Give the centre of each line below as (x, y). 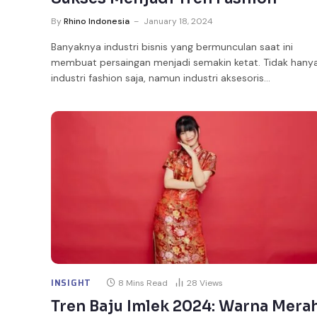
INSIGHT (71, 282)
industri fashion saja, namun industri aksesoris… (161, 77)
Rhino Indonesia (97, 21)
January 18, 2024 (178, 21)
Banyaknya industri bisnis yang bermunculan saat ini (172, 46)
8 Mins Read (143, 283)
